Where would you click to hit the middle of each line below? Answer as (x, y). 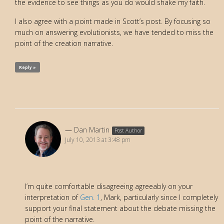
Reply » (27, 67)
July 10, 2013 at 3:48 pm (98, 140)
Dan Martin (92, 130)
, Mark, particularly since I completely (159, 197)
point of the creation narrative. (64, 43)
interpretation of (52, 197)
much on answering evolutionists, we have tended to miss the (114, 32)
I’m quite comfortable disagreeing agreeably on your (109, 186)
